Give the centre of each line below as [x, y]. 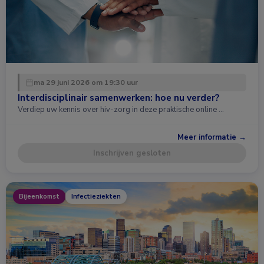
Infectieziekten [96, 196]
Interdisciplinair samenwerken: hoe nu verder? [118, 97]
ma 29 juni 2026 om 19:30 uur [86, 82]
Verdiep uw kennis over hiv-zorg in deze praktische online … [121, 109]
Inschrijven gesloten [132, 153]
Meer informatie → [212, 137]
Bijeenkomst [39, 196]
